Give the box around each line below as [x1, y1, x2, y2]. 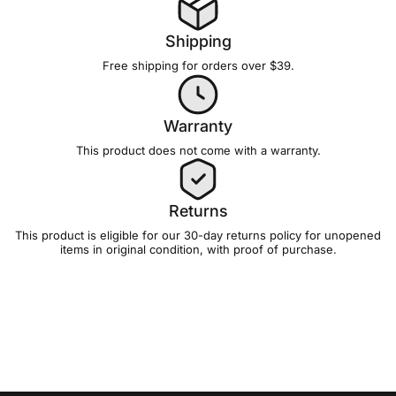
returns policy [226, 228, 301, 242]
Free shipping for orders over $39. [102, 58, 294, 72]
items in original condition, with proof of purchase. [59, 242, 337, 256]
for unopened [301, 228, 381, 242]
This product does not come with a [75, 143, 270, 157]
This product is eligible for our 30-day [15, 228, 226, 242]
